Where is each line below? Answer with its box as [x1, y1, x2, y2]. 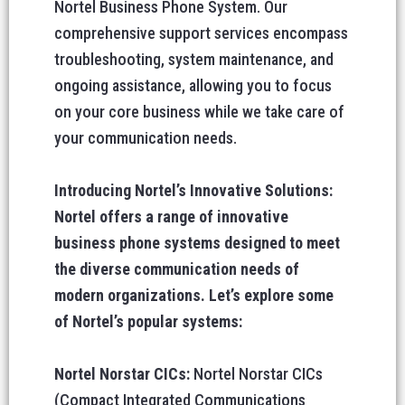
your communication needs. [54, 128, 237, 147]
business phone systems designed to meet [54, 233, 340, 252]
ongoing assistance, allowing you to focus [54, 76, 332, 95]
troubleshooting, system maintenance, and [54, 50, 334, 69]
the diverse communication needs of [54, 259, 299, 278]
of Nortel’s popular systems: [54, 312, 242, 331]
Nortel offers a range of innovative [54, 207, 288, 226]
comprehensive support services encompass [54, 24, 348, 42]
